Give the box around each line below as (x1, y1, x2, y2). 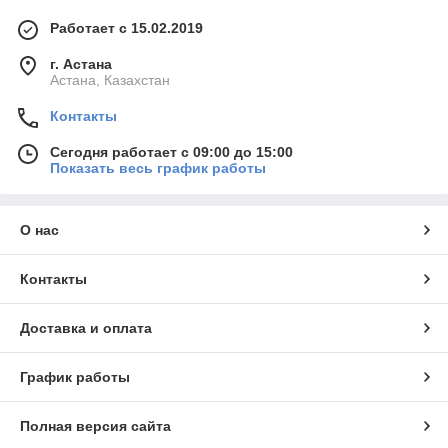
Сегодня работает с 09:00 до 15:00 (50, 143, 293, 160)
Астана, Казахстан (50, 71, 170, 88)
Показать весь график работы (50, 159, 266, 176)
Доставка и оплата (20, 319, 152, 336)
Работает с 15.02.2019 (50, 19, 203, 36)
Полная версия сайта (20, 417, 171, 434)
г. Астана (50, 55, 112, 72)
